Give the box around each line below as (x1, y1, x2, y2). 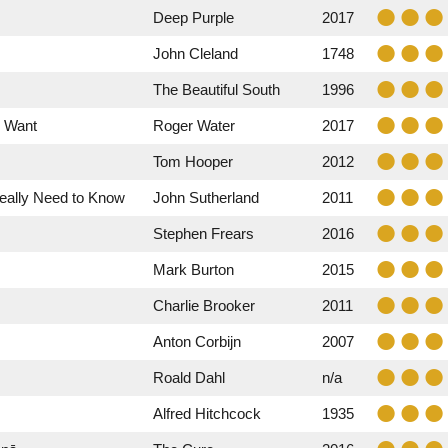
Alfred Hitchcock (153, 405, 261, 422)
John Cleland (153, 45, 238, 62)
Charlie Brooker (153, 297, 255, 314)
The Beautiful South (153, 81, 280, 98)
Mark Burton (153, 261, 234, 278)
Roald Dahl (153, 369, 225, 386)
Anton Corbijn (153, 333, 241, 350)
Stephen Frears (153, 225, 254, 242)
